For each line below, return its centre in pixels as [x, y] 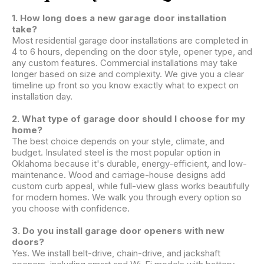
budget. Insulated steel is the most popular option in [116, 153]
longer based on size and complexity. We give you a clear [128, 74]
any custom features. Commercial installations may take [125, 63]
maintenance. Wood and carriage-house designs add [119, 175]
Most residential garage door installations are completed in [130, 41]
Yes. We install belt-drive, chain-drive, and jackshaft [116, 253]
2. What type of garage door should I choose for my [128, 119]
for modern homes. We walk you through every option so [127, 197]
